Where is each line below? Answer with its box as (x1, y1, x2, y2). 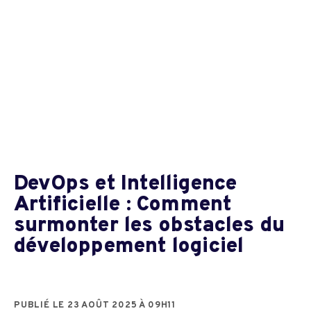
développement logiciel (14, 233, 244, 260)
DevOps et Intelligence (14, 171, 237, 197)
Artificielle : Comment (14, 192, 232, 218)
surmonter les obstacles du (14, 212, 285, 239)
